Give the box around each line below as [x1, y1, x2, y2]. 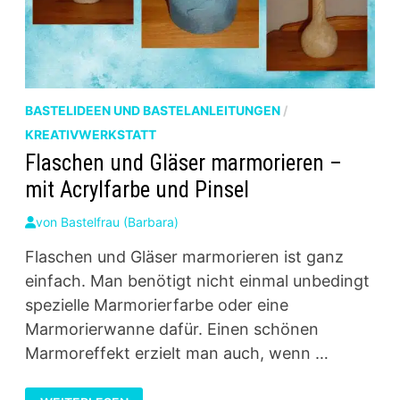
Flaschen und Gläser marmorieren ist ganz [24, 246, 344, 266]
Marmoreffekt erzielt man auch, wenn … [24, 343, 329, 362]
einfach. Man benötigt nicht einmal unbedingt [24, 271, 370, 290]
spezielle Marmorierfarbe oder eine [24, 295, 288, 314]
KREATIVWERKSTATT [24, 126, 156, 142]
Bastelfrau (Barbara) [60, 213, 179, 229]
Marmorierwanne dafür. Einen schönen [24, 319, 319, 338]
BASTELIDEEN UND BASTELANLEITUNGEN [24, 102, 280, 118]
